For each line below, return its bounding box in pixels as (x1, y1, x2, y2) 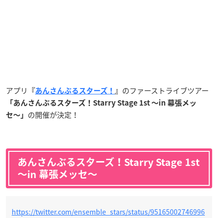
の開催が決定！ (28, 109, 79, 120)
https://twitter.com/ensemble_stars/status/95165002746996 (12, 206, 205, 217)
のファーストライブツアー (122, 85, 209, 96)
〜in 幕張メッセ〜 (18, 169, 97, 179)
